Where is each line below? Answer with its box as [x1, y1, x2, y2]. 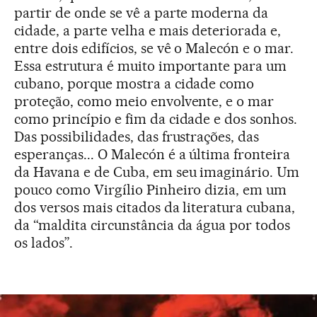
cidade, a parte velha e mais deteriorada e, [14, 21, 282, 39]
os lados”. [14, 234, 73, 251]
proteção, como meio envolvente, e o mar [14, 92, 275, 110]
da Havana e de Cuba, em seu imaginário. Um [14, 163, 300, 180]
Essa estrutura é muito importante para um [14, 57, 287, 74]
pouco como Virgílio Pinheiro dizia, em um [14, 180, 287, 198]
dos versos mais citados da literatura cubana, [14, 198, 296, 216]
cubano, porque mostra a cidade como [14, 74, 255, 92]
